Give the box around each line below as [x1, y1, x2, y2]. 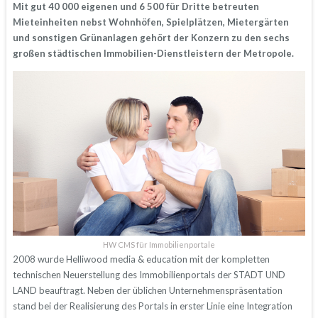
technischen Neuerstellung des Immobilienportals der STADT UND [12, 268, 285, 280]
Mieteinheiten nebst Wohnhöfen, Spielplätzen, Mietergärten [12, 16, 289, 28]
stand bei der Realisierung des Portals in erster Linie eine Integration [12, 300, 292, 312]
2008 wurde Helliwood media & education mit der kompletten [12, 253, 270, 265]
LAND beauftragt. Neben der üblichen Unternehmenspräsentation [12, 284, 283, 296]
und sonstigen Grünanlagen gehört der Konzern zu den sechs [12, 31, 290, 43]
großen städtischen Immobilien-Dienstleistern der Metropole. [12, 47, 294, 59]
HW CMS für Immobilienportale [103, 239, 215, 249]
